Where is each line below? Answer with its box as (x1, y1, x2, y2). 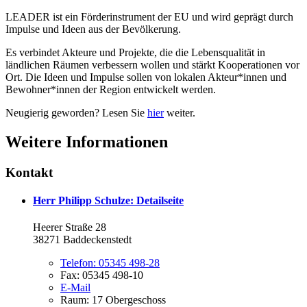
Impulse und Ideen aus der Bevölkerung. (5, 23, 181, 35)
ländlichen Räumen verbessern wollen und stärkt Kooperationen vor (5, 58, 299, 71)
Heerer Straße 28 (33, 221, 106, 234)
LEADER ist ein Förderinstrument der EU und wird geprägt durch (5, 10, 293, 23)
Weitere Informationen (5, 132, 168, 151)
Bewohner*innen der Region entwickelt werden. (5, 83, 216, 95)
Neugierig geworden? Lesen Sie (5, 106, 147, 119)
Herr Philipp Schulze (33, 194, 130, 206)
